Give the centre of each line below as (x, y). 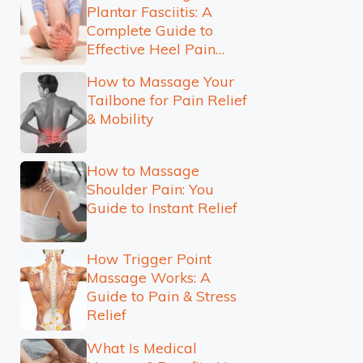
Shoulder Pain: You (150, 188)
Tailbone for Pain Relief (167, 100)
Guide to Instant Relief (162, 207)
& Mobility (120, 118)
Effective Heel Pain (151, 48)
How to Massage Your (160, 81)
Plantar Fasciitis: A (149, 11)
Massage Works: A (148, 277)
